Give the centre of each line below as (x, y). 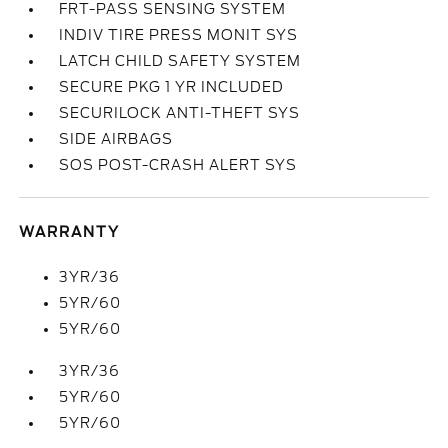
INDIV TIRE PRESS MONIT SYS (179, 35)
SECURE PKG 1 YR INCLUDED (172, 87)
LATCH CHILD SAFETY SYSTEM (180, 61)
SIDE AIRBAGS (116, 139)
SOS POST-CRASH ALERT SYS (178, 165)
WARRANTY (70, 232)
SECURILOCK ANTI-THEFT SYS (180, 113)
